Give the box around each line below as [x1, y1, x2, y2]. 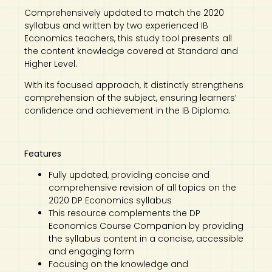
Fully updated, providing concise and [49, 169, 209, 182]
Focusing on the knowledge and [49, 258, 188, 271]
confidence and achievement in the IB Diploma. [24, 104, 231, 117]
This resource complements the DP [49, 207, 200, 220]
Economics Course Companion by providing [49, 220, 243, 233]
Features [24, 147, 61, 160]
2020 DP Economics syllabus [49, 194, 172, 207]
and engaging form [49, 245, 134, 258]
